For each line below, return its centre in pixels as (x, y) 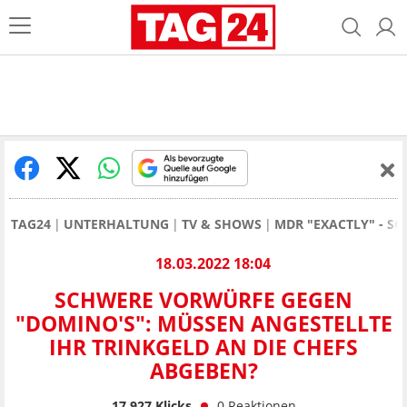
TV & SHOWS (222, 224)
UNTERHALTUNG (116, 224)
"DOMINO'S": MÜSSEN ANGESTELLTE (203, 324)
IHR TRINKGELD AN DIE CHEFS (203, 347)
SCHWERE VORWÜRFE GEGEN (203, 300)
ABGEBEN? (203, 371)
